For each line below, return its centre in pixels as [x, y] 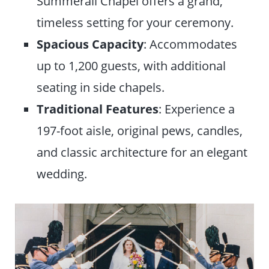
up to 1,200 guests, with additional [131, 65]
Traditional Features [98, 108]
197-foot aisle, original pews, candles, [140, 130]
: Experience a [197, 108]
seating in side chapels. [101, 87]
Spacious [63, 44]
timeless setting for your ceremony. [135, 22]
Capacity [118, 44]
